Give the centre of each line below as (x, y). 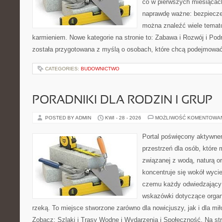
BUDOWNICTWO (100, 69)
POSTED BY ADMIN (69, 118)
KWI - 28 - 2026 (123, 118)
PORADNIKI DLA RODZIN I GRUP (122, 101)
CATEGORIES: (63, 69)
